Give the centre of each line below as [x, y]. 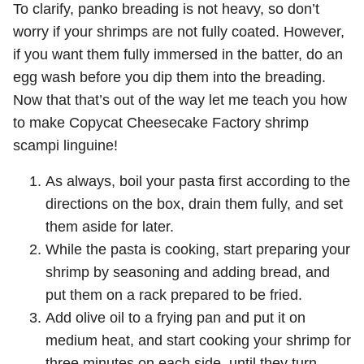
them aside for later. [110, 226]
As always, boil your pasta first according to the [198, 181]
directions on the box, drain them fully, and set [194, 204]
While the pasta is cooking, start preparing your [198, 249]
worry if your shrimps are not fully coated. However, [179, 31]
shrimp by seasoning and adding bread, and [188, 272]
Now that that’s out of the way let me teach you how [180, 100]
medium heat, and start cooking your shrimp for [198, 340]
